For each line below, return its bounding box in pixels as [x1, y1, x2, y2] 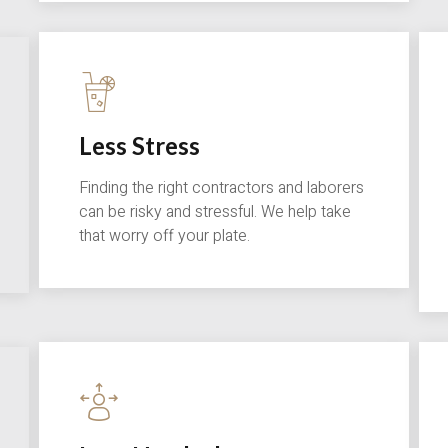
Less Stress [79, 131, 200, 161]
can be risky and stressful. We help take [79, 200, 351, 225]
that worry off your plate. [79, 224, 250, 249]
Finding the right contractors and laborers [79, 176, 364, 201]
